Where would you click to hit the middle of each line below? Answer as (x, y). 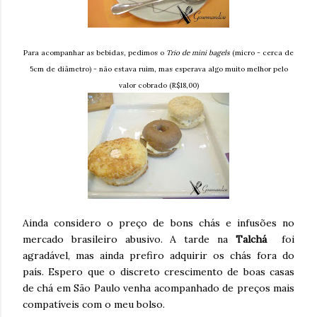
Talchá (251, 240)
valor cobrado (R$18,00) (158, 86)
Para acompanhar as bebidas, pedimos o (95, 53)
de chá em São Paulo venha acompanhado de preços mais (158, 288)
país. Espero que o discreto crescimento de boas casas (158, 272)
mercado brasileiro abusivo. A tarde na (129, 240)
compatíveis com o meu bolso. (94, 305)
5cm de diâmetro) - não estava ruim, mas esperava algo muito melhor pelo (158, 69)
